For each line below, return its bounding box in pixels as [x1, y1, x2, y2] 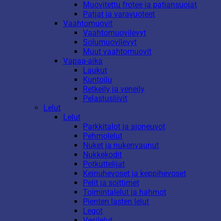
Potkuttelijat [83, 159, 125, 169]
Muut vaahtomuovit [83, 46, 151, 56]
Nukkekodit [83, 149, 122, 159]
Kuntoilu [83, 74, 112, 84]
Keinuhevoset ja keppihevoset [83, 168, 186, 178]
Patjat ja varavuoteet [83, 9, 155, 19]
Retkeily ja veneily [83, 84, 145, 94]
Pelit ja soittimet [83, 178, 139, 187]
